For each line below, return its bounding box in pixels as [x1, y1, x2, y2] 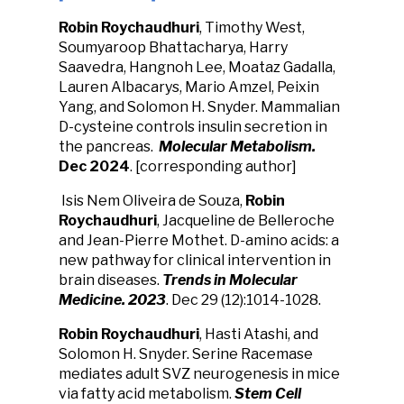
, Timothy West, [199, 19, 305, 36]
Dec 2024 [59, 158, 130, 175]
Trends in [162, 271, 226, 289]
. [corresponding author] [130, 158, 297, 175]
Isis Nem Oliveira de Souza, [59, 192, 245, 209]
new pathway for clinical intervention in [59, 252, 331, 269]
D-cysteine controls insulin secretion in [59, 118, 327, 135]
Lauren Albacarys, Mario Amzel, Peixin [59, 78, 319, 96]
